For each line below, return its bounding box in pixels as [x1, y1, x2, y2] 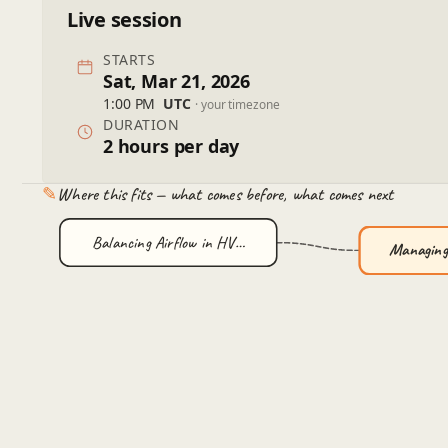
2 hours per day [103, 134, 240, 158]
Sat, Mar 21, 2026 [103, 69, 250, 93]
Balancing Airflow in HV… [92, 231, 245, 253]
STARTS [103, 50, 156, 69]
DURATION [103, 115, 180, 134]
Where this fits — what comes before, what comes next [57, 183, 394, 205]
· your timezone [195, 96, 280, 112]
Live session [67, 6, 182, 33]
